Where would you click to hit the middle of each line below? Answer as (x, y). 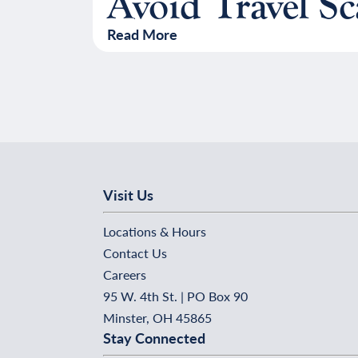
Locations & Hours (155, 232)
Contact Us (135, 253)
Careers (125, 275)
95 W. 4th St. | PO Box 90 (175, 296)
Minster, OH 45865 (157, 318)
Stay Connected (154, 338)
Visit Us (128, 195)
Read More (142, 34)
